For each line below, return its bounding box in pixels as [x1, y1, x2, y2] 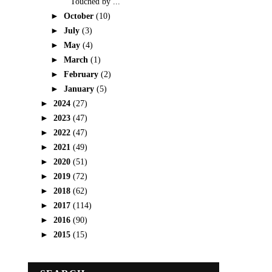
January [63, 84, 97, 93]
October [63, 11, 96, 21]
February [63, 69, 101, 79]
